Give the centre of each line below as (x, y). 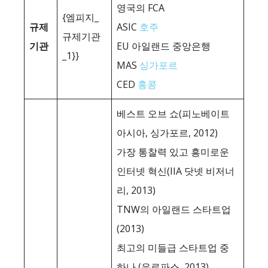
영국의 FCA (141, 8)
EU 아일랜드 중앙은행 (164, 46)
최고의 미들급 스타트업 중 (173, 248)
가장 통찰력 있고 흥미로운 (173, 152)
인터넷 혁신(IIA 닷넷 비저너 (176, 171)
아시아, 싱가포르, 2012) (167, 133)
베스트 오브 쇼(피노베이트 (173, 114)
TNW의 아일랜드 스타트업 (174, 209)
